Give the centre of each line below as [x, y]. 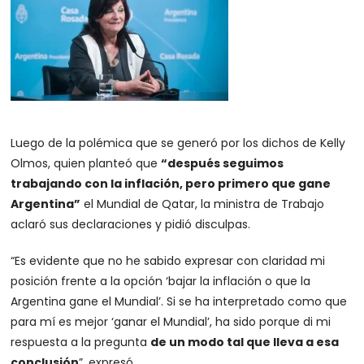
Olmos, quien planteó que [86, 163]
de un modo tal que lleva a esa [245, 342]
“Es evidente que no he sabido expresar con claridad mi [168, 261]
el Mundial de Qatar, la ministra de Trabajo [203, 204]
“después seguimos [223, 163]
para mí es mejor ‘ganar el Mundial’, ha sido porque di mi [171, 322]
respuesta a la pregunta [81, 342]
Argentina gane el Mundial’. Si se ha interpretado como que [179, 301]
